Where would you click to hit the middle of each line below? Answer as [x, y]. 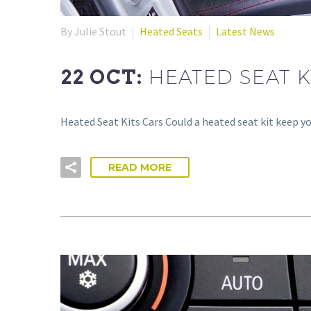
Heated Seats [171, 32]
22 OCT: [105, 77]
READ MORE [140, 167]
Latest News [245, 32]
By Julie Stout [93, 32]
